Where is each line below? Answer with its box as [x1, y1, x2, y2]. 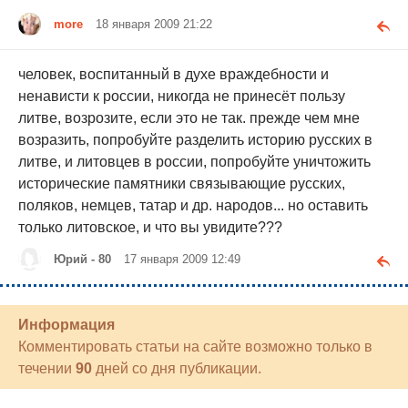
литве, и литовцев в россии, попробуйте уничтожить [18, 153, 371, 169]
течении [18, 361, 76, 376]
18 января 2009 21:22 [96, 16, 212, 31]
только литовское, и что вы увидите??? [18, 219, 282, 235]
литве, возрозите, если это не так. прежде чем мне [18, 109, 360, 126]
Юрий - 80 [54, 251, 111, 266]
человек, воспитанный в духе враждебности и [18, 66, 329, 82]
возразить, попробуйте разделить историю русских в [18, 131, 372, 148]
